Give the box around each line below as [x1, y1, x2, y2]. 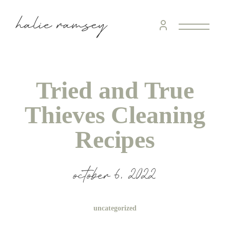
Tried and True [36, 76, 194, 104]
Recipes [74, 125, 156, 153]
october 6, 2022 [73, 161, 157, 189]
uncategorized [93, 204, 137, 212]
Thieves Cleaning [24, 101, 206, 128]
